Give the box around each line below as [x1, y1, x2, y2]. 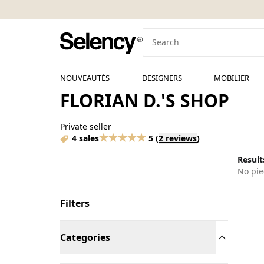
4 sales [72, 133, 99, 144]
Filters [60, 197, 90, 210]
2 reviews [159, 133, 197, 144]
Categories [60, 231, 110, 244]
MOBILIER [214, 72, 250, 83]
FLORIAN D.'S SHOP [60, 88, 229, 113]
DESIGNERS [141, 72, 182, 83]
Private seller [60, 121, 111, 132]
